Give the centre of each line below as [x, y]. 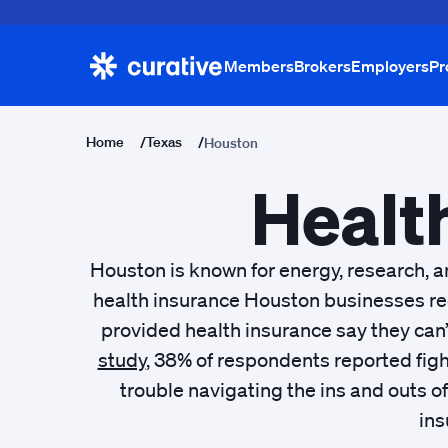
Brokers [322, 65]
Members [259, 65]
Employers [390, 65]
